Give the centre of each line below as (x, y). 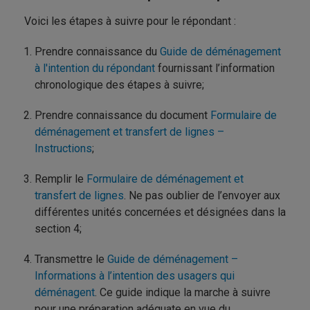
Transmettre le (71, 259)
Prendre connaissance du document (122, 115)
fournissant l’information (216, 68)
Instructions (63, 148)
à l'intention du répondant (96, 68)
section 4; (58, 228)
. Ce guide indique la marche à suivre (183, 292)
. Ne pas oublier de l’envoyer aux (202, 195)
